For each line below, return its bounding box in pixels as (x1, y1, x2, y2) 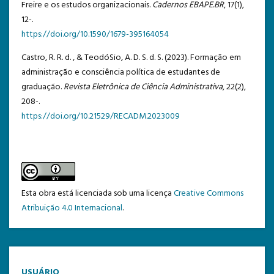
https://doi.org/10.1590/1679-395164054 (21, 27, 169, 42)
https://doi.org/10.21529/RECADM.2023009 (21, 109, 180, 124)
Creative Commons (174, 186, 243, 201)
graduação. (21, 80, 64, 94)
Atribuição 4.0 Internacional (21, 201, 122, 215)
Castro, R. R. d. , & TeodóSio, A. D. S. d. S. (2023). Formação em (21, 50, 241, 65)
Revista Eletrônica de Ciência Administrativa (64, 80, 223, 94)
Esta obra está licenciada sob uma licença (21, 186, 174, 201)
